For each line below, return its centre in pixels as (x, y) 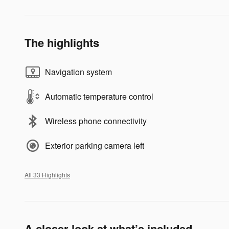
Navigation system (78, 72)
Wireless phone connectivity (96, 121)
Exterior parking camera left (95, 145)
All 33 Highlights (47, 174)
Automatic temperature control (99, 96)
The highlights (62, 42)
